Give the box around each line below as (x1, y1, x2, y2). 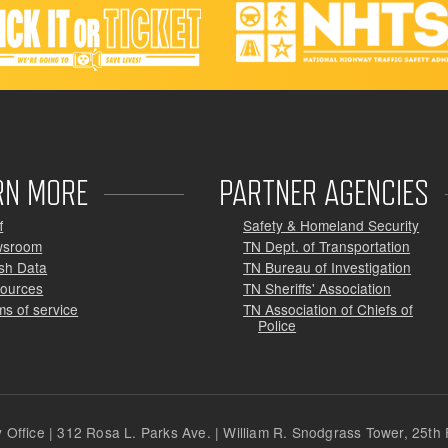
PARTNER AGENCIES (218, 170, 429, 213)
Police (258, 314, 297, 335)
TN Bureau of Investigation (243, 256, 412, 277)
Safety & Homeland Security (243, 214, 420, 235)
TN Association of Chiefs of (243, 298, 414, 319)
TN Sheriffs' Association (243, 277, 392, 298)
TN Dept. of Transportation (243, 235, 411, 256)
